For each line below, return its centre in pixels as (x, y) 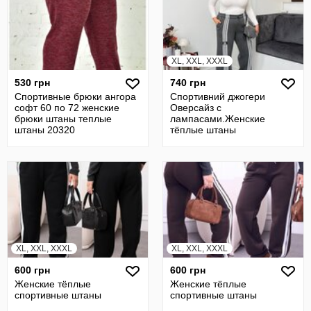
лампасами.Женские (218, 119)
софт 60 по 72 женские (67, 108)
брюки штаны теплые (63, 119)
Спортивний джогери (218, 96)
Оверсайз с (196, 108)
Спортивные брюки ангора (75, 96)
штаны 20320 (45, 130)
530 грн (32, 83)
